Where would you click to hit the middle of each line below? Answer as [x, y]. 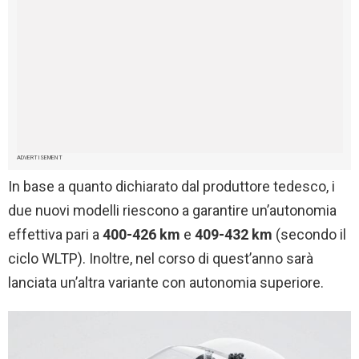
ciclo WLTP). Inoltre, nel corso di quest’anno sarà [161, 258]
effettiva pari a [55, 234]
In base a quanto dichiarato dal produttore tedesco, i [171, 186]
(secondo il [309, 234]
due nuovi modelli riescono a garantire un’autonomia [172, 210]
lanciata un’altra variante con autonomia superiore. [166, 282]
